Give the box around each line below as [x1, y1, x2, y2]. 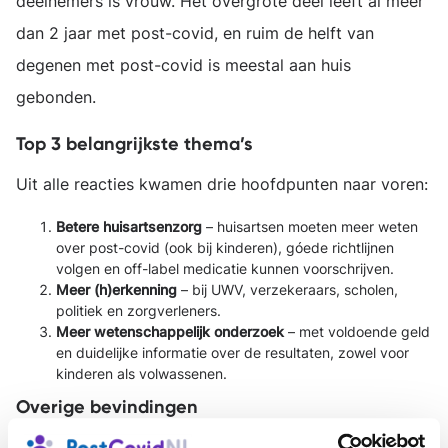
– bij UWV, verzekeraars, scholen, [177, 281, 398, 298]
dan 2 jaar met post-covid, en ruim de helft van [16, 23, 374, 43]
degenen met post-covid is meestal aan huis [16, 55, 351, 75]
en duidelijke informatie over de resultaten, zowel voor [56, 344, 409, 361]
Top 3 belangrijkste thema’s [16, 133, 253, 155]
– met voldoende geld [284, 323, 430, 340]
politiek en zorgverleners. [56, 302, 221, 319]
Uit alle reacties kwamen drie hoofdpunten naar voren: [16, 174, 428, 194]
